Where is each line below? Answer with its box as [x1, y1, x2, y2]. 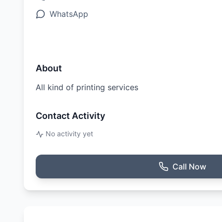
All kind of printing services [36, 82, 138, 92]
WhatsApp [50, 9, 88, 19]
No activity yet [46, 129, 93, 138]
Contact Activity [36, 111, 105, 121]
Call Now [172, 162, 206, 171]
